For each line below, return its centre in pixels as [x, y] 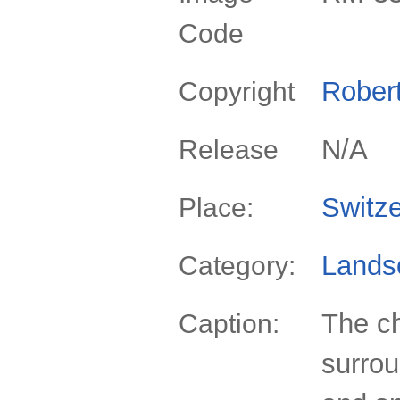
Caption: [229, 324]
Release [229, 150]
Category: [237, 266]
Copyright [237, 92]
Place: [216, 208]
